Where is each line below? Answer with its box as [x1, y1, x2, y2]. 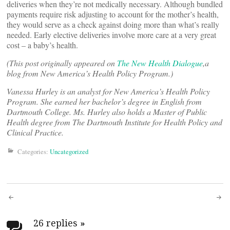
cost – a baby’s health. [7, 40, 78, 50]
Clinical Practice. [7, 127, 64, 138]
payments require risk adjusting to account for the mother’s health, [7, 9, 219, 20]
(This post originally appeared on [7, 57, 117, 68]
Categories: [17, 147, 50, 156]
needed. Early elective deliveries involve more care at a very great [7, 29, 216, 40]
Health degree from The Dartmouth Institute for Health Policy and [7, 117, 222, 127]
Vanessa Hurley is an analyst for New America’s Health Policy [7, 86, 210, 97]
